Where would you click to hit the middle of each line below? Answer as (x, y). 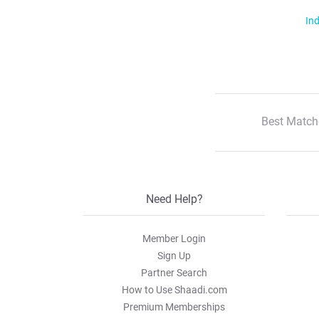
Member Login (174, 239)
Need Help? (174, 199)
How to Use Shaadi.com (174, 290)
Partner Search (174, 273)
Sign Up (174, 256)
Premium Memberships (174, 307)
